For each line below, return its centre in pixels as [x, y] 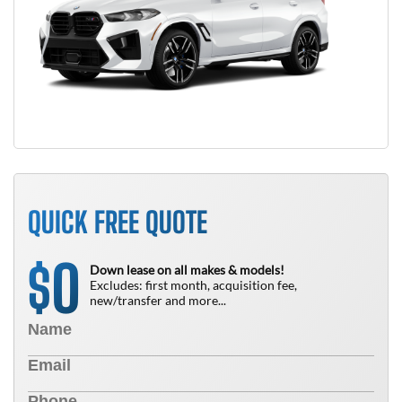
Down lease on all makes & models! [187, 270]
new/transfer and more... [158, 300]
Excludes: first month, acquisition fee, [193, 285]
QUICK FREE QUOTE [118, 223]
